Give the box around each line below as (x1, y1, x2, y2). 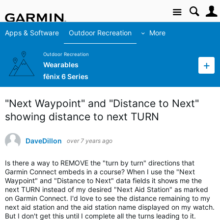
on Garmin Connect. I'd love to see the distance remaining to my (5, 194, 210, 202)
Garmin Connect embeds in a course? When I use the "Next (5, 167, 195, 176)
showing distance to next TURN (5, 110, 159, 123)
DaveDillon (26, 137, 62, 145)
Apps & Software (5, 28, 59, 37)
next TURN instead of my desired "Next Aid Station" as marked (5, 185, 208, 193)
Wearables (43, 60, 79, 69)
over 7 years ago (67, 137, 112, 144)
